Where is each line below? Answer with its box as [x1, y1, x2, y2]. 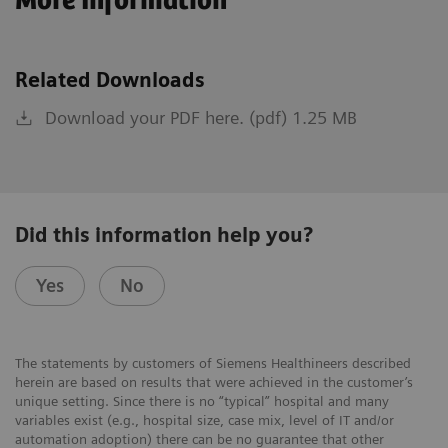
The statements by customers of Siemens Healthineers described [15, 354, 411, 371]
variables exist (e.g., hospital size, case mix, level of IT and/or [15, 411, 394, 428]
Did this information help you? [15, 222, 313, 247]
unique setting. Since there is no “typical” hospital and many [15, 392, 389, 409]
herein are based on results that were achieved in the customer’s [15, 373, 413, 390]
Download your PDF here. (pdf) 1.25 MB [45, 106, 357, 128]
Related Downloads [15, 67, 205, 92]
